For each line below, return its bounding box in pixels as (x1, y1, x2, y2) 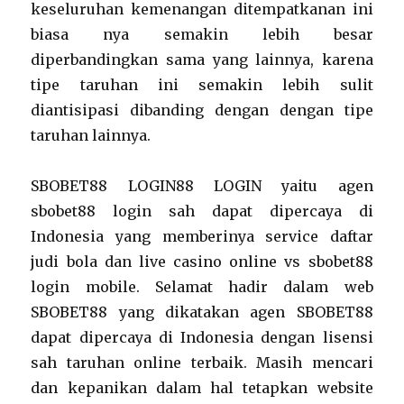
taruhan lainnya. (31, 126, 151, 144)
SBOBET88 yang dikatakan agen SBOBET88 (31, 303, 373, 321)
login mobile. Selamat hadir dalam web (31, 278, 373, 296)
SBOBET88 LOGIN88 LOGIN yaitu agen (31, 177, 373, 195)
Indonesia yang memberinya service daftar (31, 227, 373, 245)
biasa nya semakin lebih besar (31, 25, 373, 43)
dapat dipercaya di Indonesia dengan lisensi (31, 328, 373, 346)
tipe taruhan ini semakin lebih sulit (31, 76, 373, 94)
